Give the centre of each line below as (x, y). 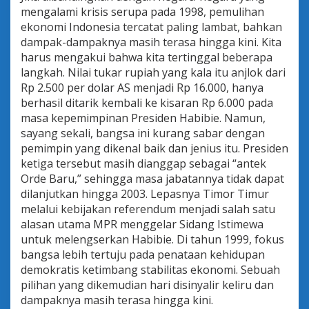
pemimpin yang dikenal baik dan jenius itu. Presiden (154, 148)
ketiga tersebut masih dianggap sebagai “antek (143, 163)
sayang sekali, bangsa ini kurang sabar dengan (143, 133)
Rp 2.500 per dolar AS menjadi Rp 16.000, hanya (142, 87)
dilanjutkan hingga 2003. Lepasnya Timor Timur (145, 193)
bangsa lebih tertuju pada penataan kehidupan (143, 254)
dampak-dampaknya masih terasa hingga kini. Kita (151, 42)
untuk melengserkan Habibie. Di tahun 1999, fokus (152, 239)
